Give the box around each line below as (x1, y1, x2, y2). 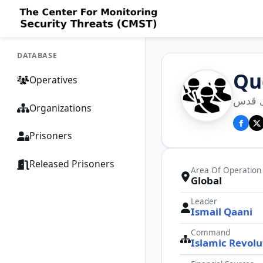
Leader (191, 196, 218, 207)
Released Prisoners (29, 157, 114, 171)
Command (191, 227, 231, 238)
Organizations (29, 101, 92, 114)
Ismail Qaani (191, 205, 253, 219)
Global (191, 174, 222, 188)
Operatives (29, 73, 77, 86)
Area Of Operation (191, 165, 262, 176)
